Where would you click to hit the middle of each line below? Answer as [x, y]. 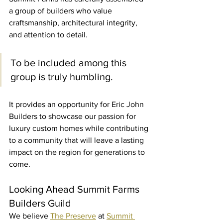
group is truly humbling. [62, 76]
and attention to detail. [48, 34]
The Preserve [73, 216]
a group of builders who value [61, 10]
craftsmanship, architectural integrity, [74, 22]
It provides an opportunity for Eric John [77, 104]
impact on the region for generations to [78, 152]
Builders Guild [40, 203]
